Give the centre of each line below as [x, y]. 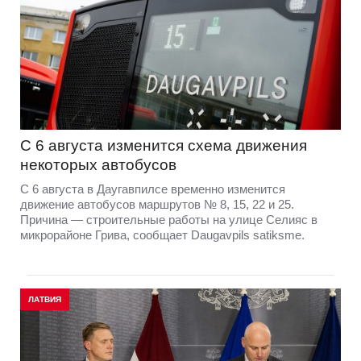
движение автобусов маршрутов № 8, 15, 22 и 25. [157, 204]
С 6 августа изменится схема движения [164, 145]
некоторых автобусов [98, 164]
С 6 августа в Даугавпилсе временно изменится [153, 189]
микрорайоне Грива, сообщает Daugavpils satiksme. [162, 234]
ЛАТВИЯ [45, 299]
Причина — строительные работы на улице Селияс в [169, 219]
